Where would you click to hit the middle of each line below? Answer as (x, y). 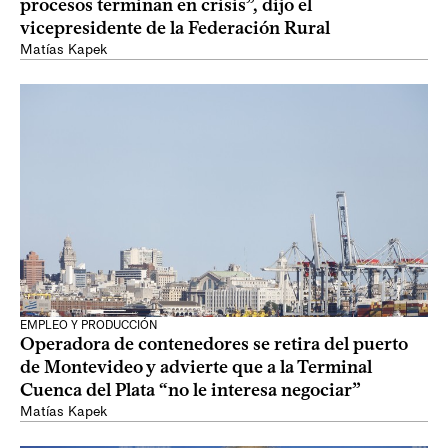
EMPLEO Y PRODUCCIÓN (89, 325)
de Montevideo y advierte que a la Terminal (196, 367)
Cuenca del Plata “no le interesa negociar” (190, 390)
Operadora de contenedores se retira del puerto (214, 344)
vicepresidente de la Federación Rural (175, 28)
